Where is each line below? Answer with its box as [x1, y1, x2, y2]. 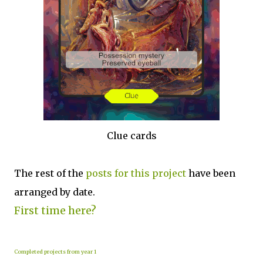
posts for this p [86, 167, 159, 179]
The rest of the [14, 167, 86, 179]
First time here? [14, 204, 96, 217]
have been [186, 167, 235, 179]
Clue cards [106, 130, 157, 141]
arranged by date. [14, 186, 95, 198]
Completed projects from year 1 [14, 248, 96, 255]
